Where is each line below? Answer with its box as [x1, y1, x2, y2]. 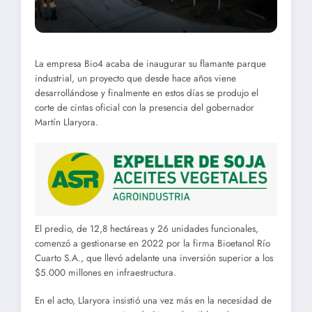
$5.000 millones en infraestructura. [35, 265, 176, 279]
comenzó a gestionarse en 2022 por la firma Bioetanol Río [35, 236, 270, 250]
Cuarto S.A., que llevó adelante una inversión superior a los [35, 251, 273, 265]
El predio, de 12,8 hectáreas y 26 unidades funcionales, [35, 221, 258, 235]
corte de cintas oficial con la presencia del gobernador [35, 100, 254, 114]
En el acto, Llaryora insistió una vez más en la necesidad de [35, 294, 272, 308]
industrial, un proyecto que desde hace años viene [35, 71, 236, 85]
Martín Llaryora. [35, 115, 98, 129]
